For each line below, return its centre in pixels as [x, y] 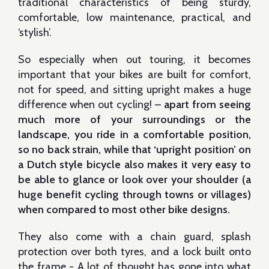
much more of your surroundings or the [134, 119]
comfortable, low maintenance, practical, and [134, 17]
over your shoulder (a [199, 180]
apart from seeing [207, 104]
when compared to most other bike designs [123, 210]
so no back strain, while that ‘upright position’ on [134, 150]
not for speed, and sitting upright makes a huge [134, 89]
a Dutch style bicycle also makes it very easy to [134, 165]
